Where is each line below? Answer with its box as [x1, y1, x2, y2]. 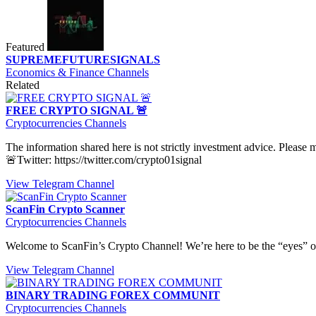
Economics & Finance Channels [6, 66, 149, 78]
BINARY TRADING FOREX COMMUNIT [6, 288, 220, 301]
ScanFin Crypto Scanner [6, 202, 125, 215]
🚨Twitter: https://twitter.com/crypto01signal [6, 153, 202, 166]
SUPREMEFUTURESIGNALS [6, 53, 160, 66]
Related [6, 78, 39, 91]
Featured [6, 40, 44, 53]
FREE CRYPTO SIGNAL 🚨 [6, 104, 147, 116]
